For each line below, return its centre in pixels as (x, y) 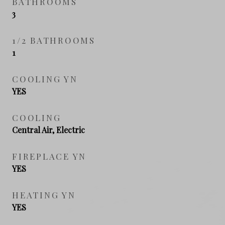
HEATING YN (44, 195)
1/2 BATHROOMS (54, 40)
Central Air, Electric (48, 130)
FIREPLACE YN (49, 156)
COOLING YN (45, 79)
